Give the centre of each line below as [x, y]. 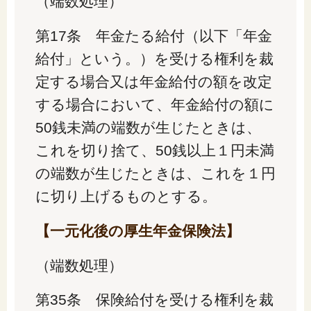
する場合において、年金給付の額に [154, 105]
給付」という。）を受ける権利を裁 [154, 59]
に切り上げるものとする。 [126, 196]
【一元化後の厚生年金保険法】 [137, 230]
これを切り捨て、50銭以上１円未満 [154, 151]
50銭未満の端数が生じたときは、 [148, 128]
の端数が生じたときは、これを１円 [155, 174]
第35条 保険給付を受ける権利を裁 [154, 300]
